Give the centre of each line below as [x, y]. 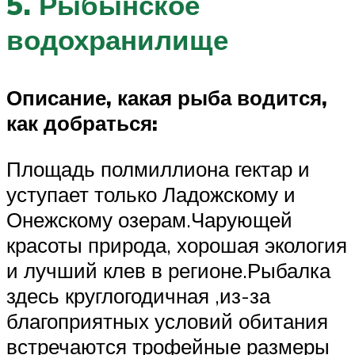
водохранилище [117, 40]
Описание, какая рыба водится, [167, 98]
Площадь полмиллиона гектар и [158, 168]
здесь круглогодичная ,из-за [138, 295]
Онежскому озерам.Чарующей [149, 219]
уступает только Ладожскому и [151, 194]
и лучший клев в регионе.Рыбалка [168, 270]
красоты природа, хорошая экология [177, 244]
